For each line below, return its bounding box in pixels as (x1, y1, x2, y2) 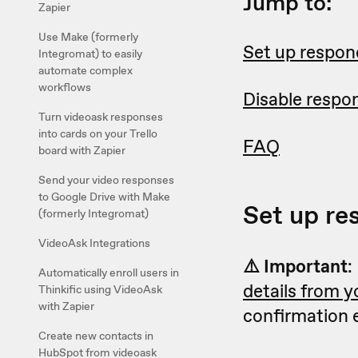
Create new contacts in (38, 328, 153, 343)
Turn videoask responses (38, 109, 163, 124)
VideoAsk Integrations (38, 236, 150, 250)
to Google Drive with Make (38, 189, 170, 204)
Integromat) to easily (38, 46, 142, 61)
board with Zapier (38, 143, 125, 157)
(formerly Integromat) (38, 206, 149, 221)
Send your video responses (38, 173, 174, 187)
